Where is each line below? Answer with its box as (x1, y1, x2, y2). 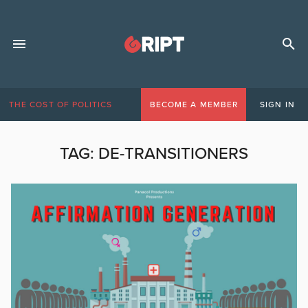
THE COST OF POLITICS (9, 100, 113, 109)
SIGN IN (260, 100, 295, 109)
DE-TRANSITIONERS (98, 144, 248, 164)
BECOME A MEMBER (149, 100, 238, 109)
